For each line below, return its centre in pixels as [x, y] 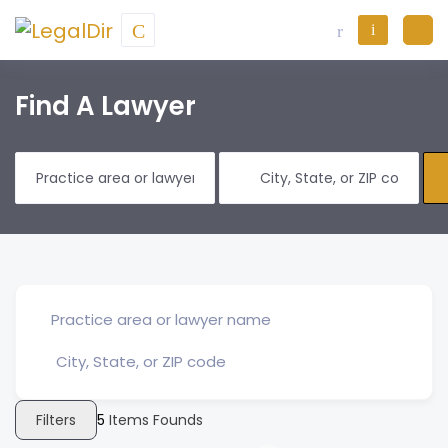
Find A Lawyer [105, 106]
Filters [56, 419]
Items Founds [154, 420]
